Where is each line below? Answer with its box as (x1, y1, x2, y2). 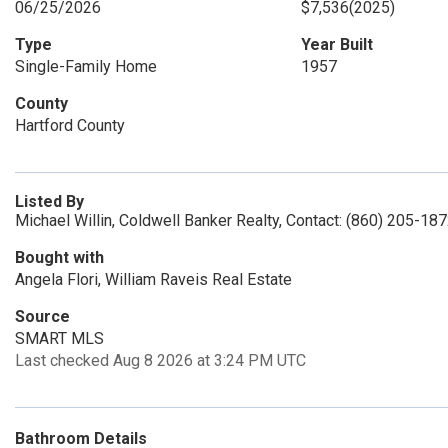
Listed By (15, 192, 84, 211)
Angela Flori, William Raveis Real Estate (15, 270, 292, 289)
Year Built (300, 35, 373, 54)
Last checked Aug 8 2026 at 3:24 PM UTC (15, 351, 306, 370)
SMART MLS (15, 329, 104, 348)
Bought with (15, 248, 104, 267)
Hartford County (15, 116, 125, 135)
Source (15, 307, 70, 326)
